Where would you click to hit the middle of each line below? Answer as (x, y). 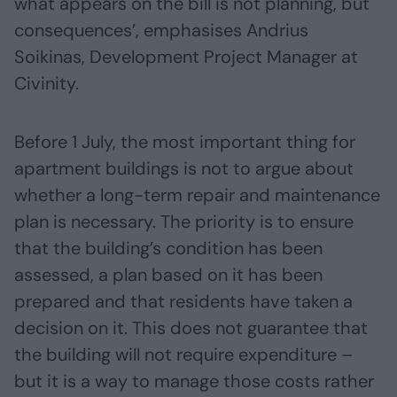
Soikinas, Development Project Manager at (186, 57)
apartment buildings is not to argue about (184, 169)
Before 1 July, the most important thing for (185, 142)
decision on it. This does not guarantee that (191, 328)
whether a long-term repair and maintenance (197, 195)
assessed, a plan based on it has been (168, 275)
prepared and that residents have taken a (183, 302)
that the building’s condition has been (168, 249)
